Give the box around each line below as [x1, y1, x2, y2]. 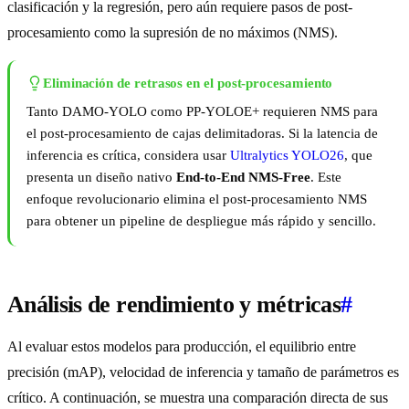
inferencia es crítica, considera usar [26, 148, 230, 163]
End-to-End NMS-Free [176, 170, 310, 185]
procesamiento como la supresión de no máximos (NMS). [7, 25, 338, 41]
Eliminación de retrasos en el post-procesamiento [43, 76, 333, 91]
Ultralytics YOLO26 [230, 148, 344, 163]
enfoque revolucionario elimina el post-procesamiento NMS [26, 192, 367, 207]
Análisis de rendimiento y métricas [7, 291, 341, 319]
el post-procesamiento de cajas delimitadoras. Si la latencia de [26, 126, 378, 142]
